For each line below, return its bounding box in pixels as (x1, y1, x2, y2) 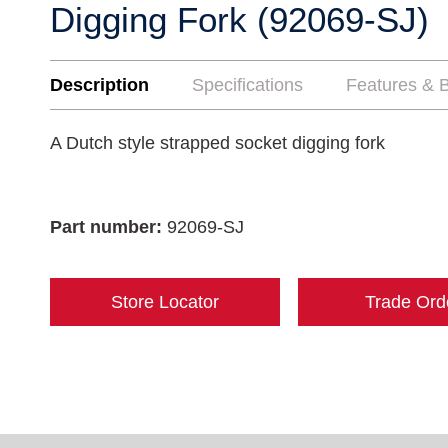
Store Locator (111, 292, 219, 312)
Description (50, 75, 149, 95)
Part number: (50, 217, 167, 237)
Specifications (192, 75, 303, 95)
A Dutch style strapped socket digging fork (50, 133, 385, 153)
